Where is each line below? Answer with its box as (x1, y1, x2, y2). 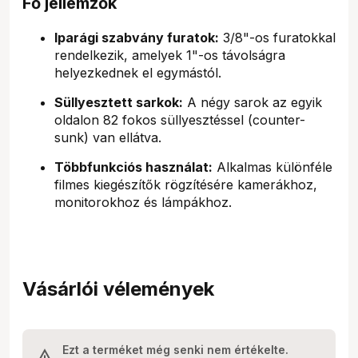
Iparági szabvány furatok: (54, 29, 219, 46)
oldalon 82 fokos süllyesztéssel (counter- (54, 111, 305, 128)
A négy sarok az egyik (183, 93, 322, 110)
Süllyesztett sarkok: (54, 93, 183, 110)
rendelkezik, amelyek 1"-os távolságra (54, 46, 285, 63)
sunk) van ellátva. (54, 129, 161, 145)
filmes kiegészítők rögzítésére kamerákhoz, (54, 176, 317, 193)
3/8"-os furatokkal (219, 29, 336, 46)
